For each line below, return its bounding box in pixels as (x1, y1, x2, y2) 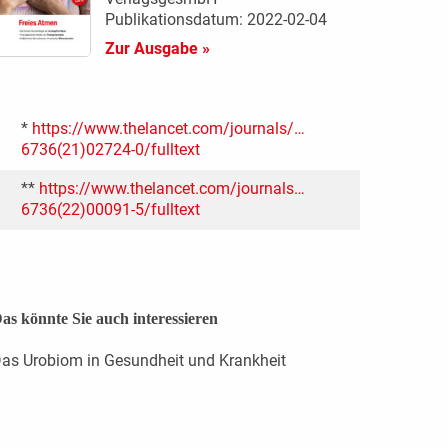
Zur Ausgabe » (104, 38, 210, 58)
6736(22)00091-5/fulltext (20, 199, 200, 219)
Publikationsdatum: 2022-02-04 (104, 9, 327, 29)
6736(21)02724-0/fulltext (20, 139, 200, 159)
